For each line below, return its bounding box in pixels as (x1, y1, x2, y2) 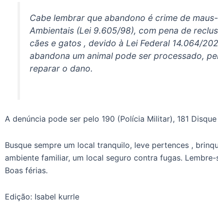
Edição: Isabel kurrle (5, 192, 79, 202)
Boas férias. (5, 165, 48, 176)
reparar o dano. (30, 63, 93, 74)
